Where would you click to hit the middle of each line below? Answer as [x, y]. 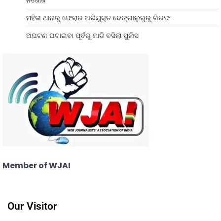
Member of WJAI [37, 166]
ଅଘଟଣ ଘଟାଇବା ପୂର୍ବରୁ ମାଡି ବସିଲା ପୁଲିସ [82, 36]
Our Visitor [32, 206]
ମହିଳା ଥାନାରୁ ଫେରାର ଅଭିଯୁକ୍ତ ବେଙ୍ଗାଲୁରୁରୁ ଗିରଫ [98, 18]
